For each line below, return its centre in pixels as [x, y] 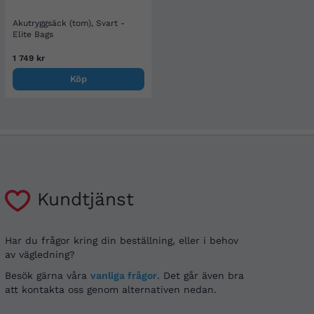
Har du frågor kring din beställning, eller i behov [122, 241]
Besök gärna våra [48, 276]
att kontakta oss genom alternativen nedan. [111, 290]
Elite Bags [33, 34]
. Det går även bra [200, 276]
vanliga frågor [124, 276]
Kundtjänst [82, 199]
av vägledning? [40, 255]
